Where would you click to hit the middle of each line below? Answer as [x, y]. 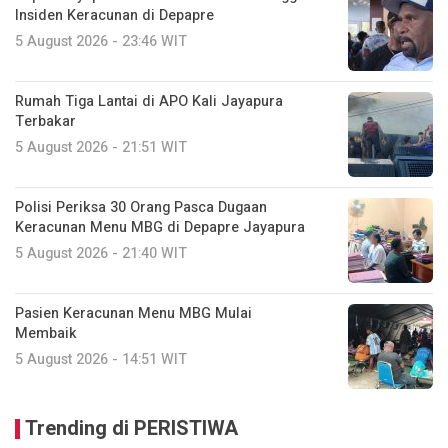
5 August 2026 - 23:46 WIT [101, 42]
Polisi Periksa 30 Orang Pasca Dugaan [141, 208]
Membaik [46, 334]
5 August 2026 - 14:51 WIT [101, 360]
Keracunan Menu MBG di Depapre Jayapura [160, 228]
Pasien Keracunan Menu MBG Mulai [133, 314]
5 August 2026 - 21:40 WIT [101, 254]
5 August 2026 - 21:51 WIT [101, 148]
